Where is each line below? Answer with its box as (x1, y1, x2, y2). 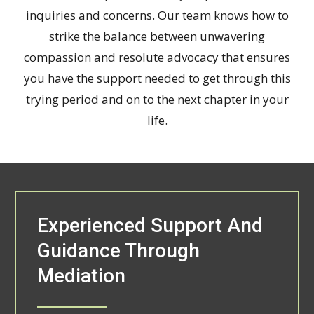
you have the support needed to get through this (23, 69, 291, 86)
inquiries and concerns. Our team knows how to (25, 6, 289, 23)
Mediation (37, 264, 126, 287)
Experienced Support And (37, 213, 264, 237)
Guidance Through (37, 238, 200, 262)
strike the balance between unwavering (49, 27, 265, 44)
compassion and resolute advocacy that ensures (24, 48, 290, 65)
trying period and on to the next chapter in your (25, 90, 289, 107)
